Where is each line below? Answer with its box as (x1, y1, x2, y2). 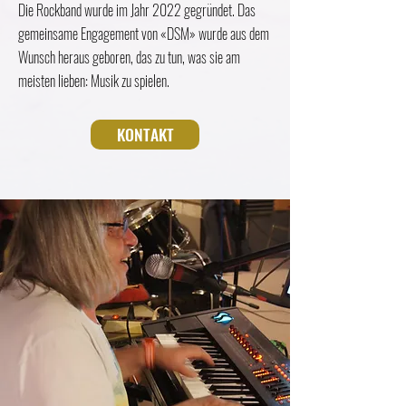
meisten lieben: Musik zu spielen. (18, 70, 169, 92)
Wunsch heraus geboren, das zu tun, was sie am (18, 46, 240, 68)
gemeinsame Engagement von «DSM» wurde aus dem (18, 23, 269, 44)
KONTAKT (116, 122, 174, 146)
